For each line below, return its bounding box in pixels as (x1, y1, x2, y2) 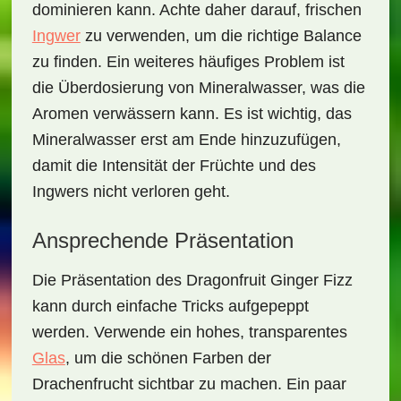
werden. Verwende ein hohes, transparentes (31, 323, 347, 341)
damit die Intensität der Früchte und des (31, 157, 316, 175)
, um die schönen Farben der (64, 349, 271, 367)
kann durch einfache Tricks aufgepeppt (31, 297, 309, 315)
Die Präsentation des (31, 271, 186, 289)
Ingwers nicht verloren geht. (31, 183, 230, 200)
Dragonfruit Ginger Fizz (185, 271, 353, 289)
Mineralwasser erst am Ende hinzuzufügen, (31, 131, 341, 149)
